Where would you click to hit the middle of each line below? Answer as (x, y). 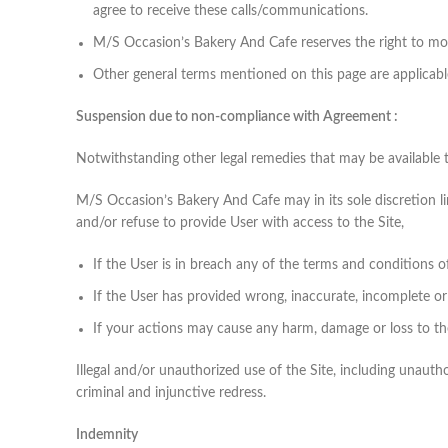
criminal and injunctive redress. (171, 392)
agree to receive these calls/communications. (230, 10)
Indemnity (107, 434)
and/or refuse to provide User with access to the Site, (240, 222)
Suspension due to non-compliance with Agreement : (237, 116)
